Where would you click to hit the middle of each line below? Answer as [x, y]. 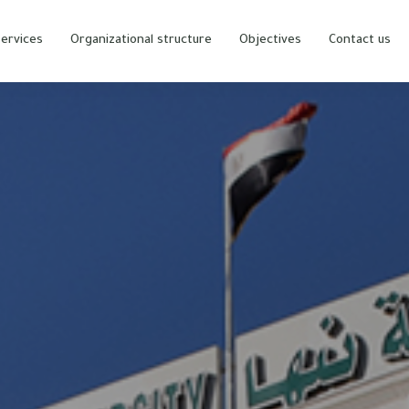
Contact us [360, 41]
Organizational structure [141, 41]
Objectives [270, 41]
